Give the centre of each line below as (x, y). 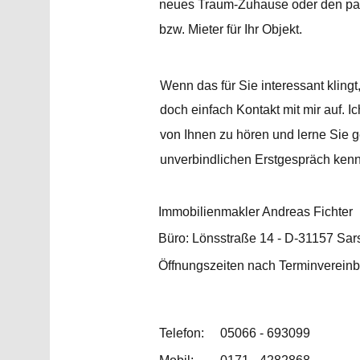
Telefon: (182, 333)
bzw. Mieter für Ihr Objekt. (231, 29)
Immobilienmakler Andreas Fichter (256, 211)
